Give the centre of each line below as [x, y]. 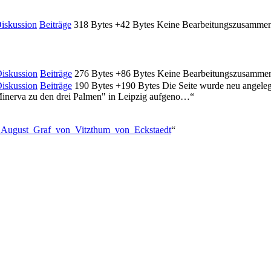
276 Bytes [94, 73]
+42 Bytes [135, 25]
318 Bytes [93, 25]
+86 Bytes [135, 73]
